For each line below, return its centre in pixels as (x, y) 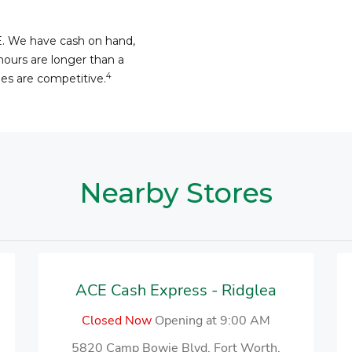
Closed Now (117, 321)
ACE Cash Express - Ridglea (176, 290)
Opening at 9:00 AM (213, 321)
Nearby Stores (176, 193)
